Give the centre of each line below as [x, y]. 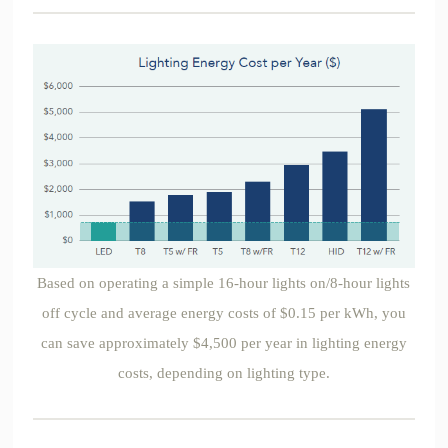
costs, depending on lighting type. [223, 373]
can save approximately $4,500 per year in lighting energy [223, 343]
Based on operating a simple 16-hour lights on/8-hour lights [224, 283]
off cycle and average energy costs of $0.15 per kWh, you [223, 313]
